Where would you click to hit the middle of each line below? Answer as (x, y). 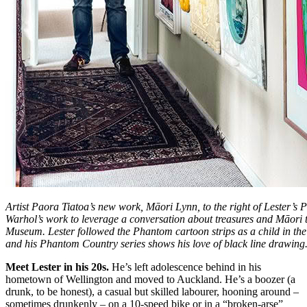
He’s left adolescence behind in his (185, 267)
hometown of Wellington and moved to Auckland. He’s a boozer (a (150, 279)
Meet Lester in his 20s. (57, 267)
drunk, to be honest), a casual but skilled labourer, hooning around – (152, 291)
